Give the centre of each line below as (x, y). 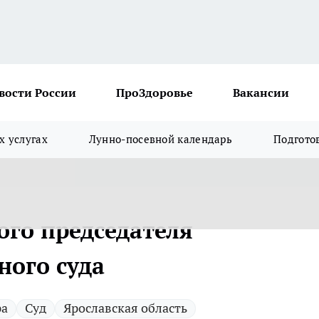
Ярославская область (125, 308)
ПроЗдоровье (155, 93)
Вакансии (261, 93)
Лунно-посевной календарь (161, 139)
